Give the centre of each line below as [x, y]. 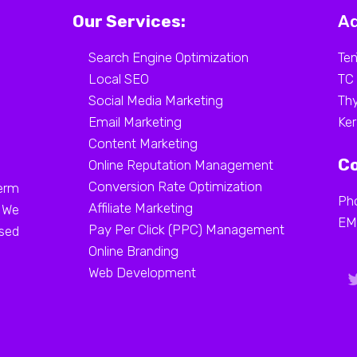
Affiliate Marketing [140, 208]
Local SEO [118, 78]
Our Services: [129, 21]
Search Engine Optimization [168, 57]
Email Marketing [135, 122]
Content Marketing [143, 143]
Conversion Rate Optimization [175, 186]
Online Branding [133, 251]
